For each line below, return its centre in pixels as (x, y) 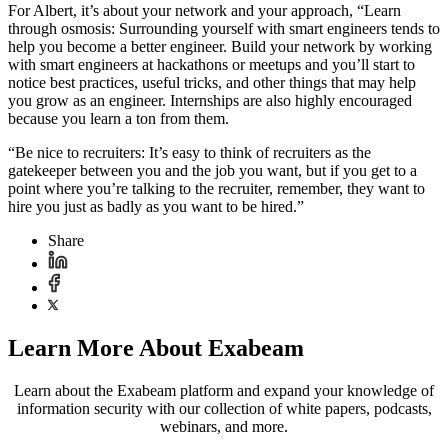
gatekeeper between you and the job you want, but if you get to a (212, 171)
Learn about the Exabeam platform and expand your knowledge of (224, 390)
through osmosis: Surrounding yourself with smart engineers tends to (224, 29)
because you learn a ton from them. (118, 119)
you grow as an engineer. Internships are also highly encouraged (210, 101)
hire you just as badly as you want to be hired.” (156, 207)
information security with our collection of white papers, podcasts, (224, 408)
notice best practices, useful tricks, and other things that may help (212, 83)
